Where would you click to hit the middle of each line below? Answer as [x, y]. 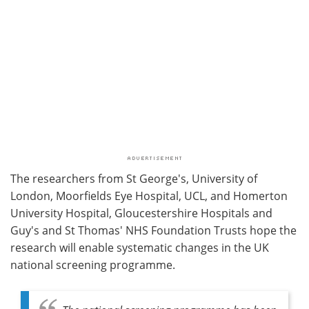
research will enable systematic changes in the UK [140, 247]
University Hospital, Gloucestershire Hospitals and [141, 213]
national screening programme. [93, 265]
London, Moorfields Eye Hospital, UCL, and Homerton [149, 196]
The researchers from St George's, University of [134, 178]
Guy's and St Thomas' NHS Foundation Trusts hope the [153, 230]
